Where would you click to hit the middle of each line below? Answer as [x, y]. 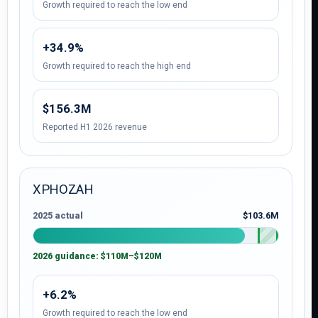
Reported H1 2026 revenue [95, 127]
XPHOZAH [63, 189]
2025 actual [58, 215]
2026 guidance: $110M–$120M [97, 256]
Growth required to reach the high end [117, 66]
